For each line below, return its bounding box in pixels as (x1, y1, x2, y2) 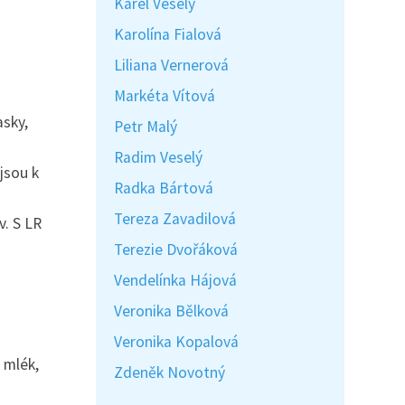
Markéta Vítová (114, 86, 215, 106)
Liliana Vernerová (114, 55, 229, 75)
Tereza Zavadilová (114, 209, 236, 229)
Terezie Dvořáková (114, 240, 238, 259)
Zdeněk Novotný (114, 363, 225, 382)
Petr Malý (114, 117, 177, 137)
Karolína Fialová (114, 24, 221, 44)
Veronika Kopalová (114, 332, 239, 352)
